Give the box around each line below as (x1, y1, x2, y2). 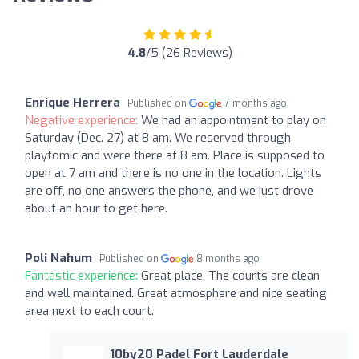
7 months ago (224, 96, 288, 110)
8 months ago (196, 252, 260, 265)
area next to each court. (25, 302, 154, 319)
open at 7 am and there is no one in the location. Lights (25, 164, 321, 181)
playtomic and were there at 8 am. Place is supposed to (25, 147, 325, 163)
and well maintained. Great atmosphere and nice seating (25, 284, 327, 301)
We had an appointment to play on (141, 111, 326, 128)
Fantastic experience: (25, 267, 141, 284)
